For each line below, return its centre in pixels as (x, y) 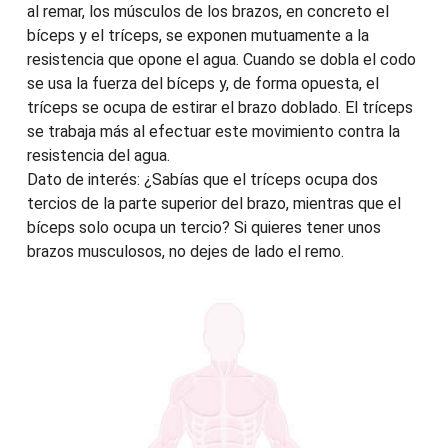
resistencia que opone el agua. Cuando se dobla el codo (221, 60)
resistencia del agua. (98, 156)
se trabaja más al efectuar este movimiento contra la (213, 132)
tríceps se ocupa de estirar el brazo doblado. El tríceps (219, 108)
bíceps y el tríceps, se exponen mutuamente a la (197, 36)
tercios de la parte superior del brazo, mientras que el (213, 204)
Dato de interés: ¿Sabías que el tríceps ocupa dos (202, 180)
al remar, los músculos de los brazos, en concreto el (207, 12)
